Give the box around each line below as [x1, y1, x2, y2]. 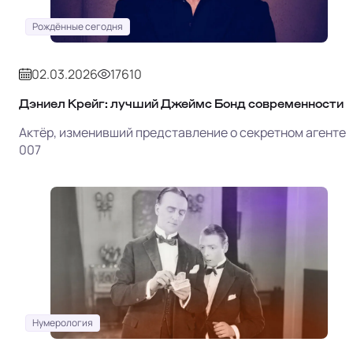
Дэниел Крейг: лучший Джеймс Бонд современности [19, 97, 344, 110]
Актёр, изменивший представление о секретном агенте [19, 123, 346, 141]
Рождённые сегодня [32, 19, 123, 33]
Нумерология [32, 315, 93, 329]
